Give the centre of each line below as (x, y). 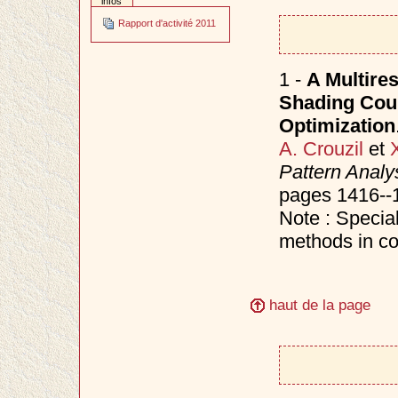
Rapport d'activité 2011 (166, 24)
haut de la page (318, 304)
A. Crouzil (321, 148)
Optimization (337, 125)
